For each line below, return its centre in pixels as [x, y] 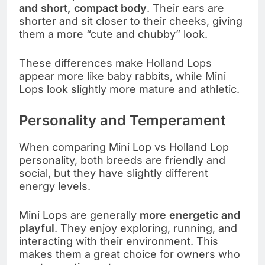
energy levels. [55, 186]
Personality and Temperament [122, 121]
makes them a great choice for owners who [130, 254]
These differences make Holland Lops [115, 63]
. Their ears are [185, 8]
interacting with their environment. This [119, 241]
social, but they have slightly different [114, 173]
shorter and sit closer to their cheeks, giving [131, 21]
